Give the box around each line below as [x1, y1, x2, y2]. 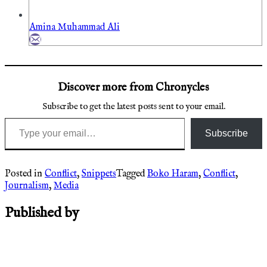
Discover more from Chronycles [58, 80, 209, 95]
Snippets [82, 167, 116, 180]
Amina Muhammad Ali [29, 21, 120, 33]
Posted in [5, 167, 45, 180]
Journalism [5, 179, 49, 192]
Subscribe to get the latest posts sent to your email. [42, 100, 225, 112]
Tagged [116, 167, 147, 180]
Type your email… [4, 111, 32, 123]
